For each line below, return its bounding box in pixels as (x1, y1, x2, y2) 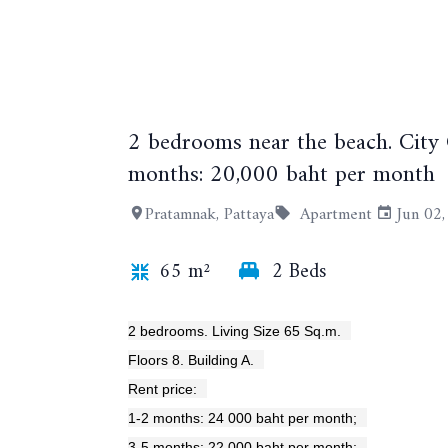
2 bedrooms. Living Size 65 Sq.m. (128, 323, 341, 340)
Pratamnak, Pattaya (145, 200, 274, 231)
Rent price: (128, 381, 197, 398)
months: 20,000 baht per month (128, 154, 435, 197)
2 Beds (272, 255, 326, 291)
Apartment (300, 200, 372, 231)
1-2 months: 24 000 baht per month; (128, 410, 357, 427)
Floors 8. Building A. (128, 352, 254, 369)
